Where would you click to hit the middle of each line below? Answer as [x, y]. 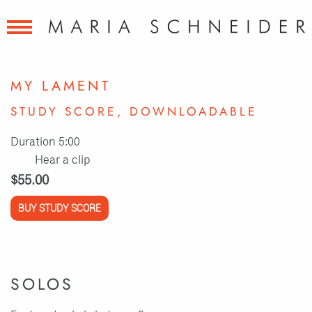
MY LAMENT [61, 86]
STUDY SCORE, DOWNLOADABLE [134, 111]
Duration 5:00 [45, 142]
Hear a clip [63, 160]
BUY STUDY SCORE [60, 208]
